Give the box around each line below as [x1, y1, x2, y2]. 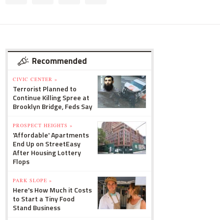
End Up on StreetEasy [13, 138, 81, 149]
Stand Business [13, 202, 60, 213]
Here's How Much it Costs [13, 185, 92, 195]
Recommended [32, 55, 87, 67]
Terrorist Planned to [13, 83, 77, 94]
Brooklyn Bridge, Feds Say [13, 101, 92, 111]
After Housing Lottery [13, 147, 81, 158]
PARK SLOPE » [13, 177, 52, 184]
